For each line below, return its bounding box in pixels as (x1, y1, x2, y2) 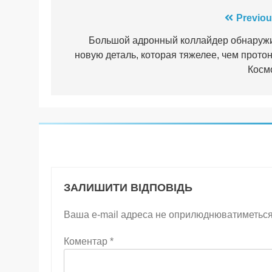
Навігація (63, 12, 130, 29)
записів (63, 34, 117, 51)
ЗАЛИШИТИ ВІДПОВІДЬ (64, 181, 192, 194)
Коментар (64, 236, 110, 246)
